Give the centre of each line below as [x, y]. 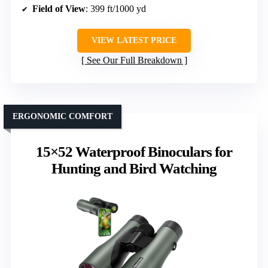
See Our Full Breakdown [134, 60]
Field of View [59, 9]
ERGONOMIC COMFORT [63, 117]
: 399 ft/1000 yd [116, 9]
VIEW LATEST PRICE [134, 41]
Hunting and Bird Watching [134, 169]
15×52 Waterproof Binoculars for [134, 152]
